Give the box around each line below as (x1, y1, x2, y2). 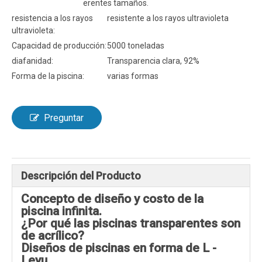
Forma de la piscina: (12, 71, 84, 81)
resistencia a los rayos (12, 13, 93, 23)
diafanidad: (12, 56, 53, 65)
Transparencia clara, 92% (107, 56, 200, 65)
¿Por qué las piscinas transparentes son (21, 216, 240, 230)
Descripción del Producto (21, 170, 141, 182)
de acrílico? (21, 229, 84, 243)
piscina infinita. (21, 204, 102, 218)
